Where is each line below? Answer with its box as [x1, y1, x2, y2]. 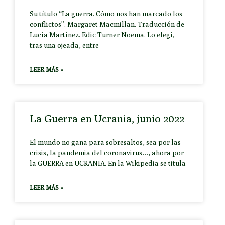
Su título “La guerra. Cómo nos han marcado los [30, 10, 183, 18]
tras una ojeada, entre [30, 41, 99, 50]
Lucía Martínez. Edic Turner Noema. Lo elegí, [30, 31, 175, 39]
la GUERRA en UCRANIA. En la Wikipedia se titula [30, 159, 186, 168]
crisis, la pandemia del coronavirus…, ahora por [30, 149, 184, 157]
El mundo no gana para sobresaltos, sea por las [30, 138, 181, 147]
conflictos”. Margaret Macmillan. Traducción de [30, 20, 185, 29]
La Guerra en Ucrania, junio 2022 [30, 112, 185, 125]
